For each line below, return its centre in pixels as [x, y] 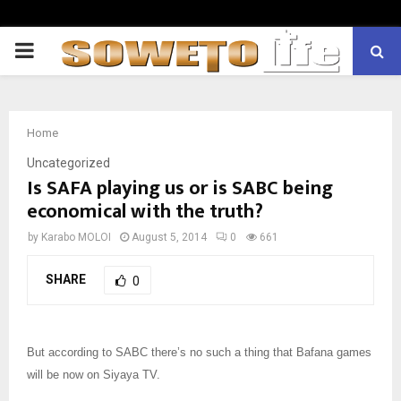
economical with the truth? [145, 212]
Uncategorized [68, 163]
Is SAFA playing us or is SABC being [180, 188]
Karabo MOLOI [76, 237]
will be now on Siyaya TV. [94, 374]
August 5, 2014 [169, 237]
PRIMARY [59, 50]
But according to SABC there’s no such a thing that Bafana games [199, 352]
